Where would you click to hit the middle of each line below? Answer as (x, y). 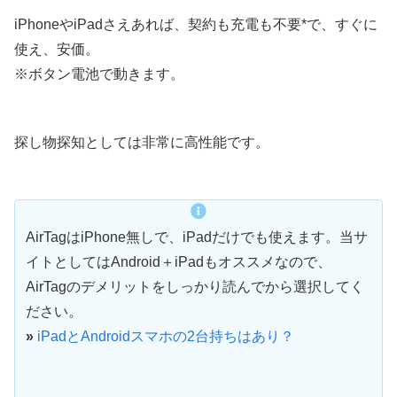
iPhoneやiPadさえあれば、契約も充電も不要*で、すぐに (196, 24)
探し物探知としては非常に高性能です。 (142, 143)
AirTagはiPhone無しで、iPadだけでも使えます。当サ (197, 237)
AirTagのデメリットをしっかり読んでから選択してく (195, 286)
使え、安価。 (57, 49)
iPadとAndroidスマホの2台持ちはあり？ (166, 336)
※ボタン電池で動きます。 (99, 74)
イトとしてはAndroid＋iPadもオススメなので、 (179, 261)
